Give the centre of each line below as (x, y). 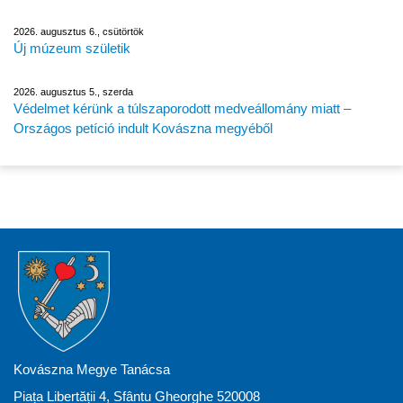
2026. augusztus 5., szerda (73, 91)
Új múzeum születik (72, 48)
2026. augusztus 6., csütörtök (79, 31)
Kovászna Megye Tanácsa (92, 369)
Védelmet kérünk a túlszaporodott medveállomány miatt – (182, 108)
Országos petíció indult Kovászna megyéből (143, 128)
